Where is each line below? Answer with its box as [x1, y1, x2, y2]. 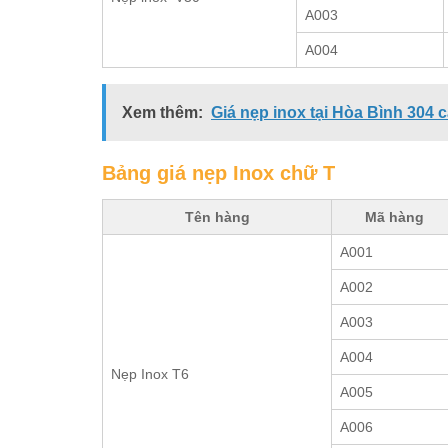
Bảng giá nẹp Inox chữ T [102, 161, 335, 184]
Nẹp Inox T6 [111, 365, 189, 382]
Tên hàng [184, 208, 250, 225]
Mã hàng [364, 208, 424, 225]
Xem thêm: [122, 103, 203, 121]
